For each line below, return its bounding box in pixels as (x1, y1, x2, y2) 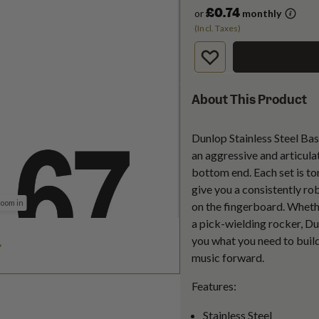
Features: (192, 279, 236, 293)
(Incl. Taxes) (194, 23, 241, 34)
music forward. (192, 251, 266, 265)
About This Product (192, 92, 307, 108)
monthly (240, 7, 281, 20)
